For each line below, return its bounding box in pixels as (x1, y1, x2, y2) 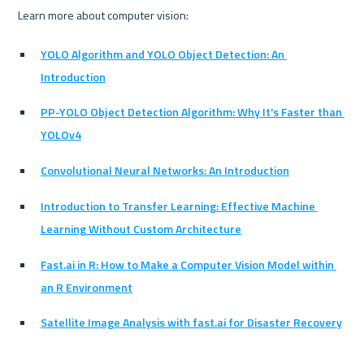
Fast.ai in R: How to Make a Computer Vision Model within (40, 255, 334, 273)
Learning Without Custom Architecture (40, 219, 241, 237)
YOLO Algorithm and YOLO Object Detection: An (40, 45, 284, 63)
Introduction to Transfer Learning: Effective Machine (40, 197, 315, 214)
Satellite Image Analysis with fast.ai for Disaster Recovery (40, 314, 342, 331)
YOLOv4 (40, 126, 81, 144)
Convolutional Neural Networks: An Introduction (40, 162, 289, 180)
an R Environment (40, 278, 132, 296)
